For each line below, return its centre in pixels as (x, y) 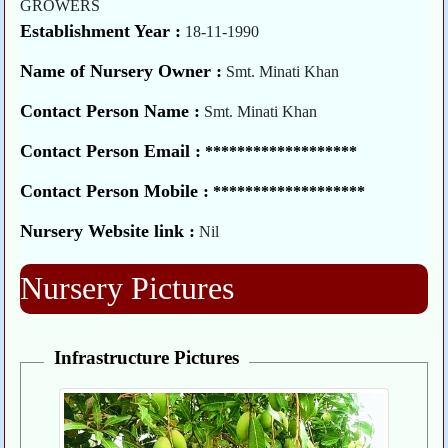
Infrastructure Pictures (146, 358)
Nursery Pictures (127, 288)
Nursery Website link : (108, 231)
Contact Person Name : (110, 111)
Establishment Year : (101, 31)
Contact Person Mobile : (115, 191)
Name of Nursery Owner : (121, 71)
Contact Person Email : (111, 151)
